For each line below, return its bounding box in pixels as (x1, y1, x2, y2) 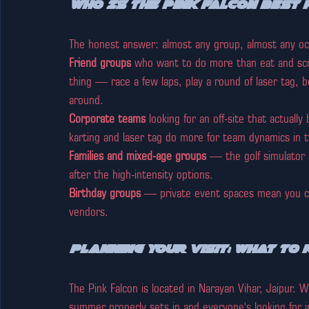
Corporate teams (69, 110, 146, 126)
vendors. (69, 203, 108, 219)
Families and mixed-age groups (69, 148, 206, 163)
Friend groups (69, 54, 131, 70)
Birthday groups (69, 185, 141, 200)
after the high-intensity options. (69, 166, 213, 181)
